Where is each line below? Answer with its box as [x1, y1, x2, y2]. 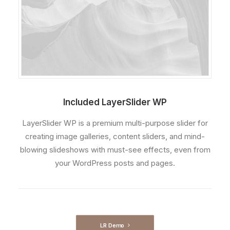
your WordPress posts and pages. [55, 158, 175, 168]
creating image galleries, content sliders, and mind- [25, 131, 205, 141]
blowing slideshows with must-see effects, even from [20, 145, 210, 155]
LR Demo [100, 221, 125, 229]
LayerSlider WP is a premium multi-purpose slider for [22, 118, 208, 128]
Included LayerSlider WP [63, 97, 167, 107]
